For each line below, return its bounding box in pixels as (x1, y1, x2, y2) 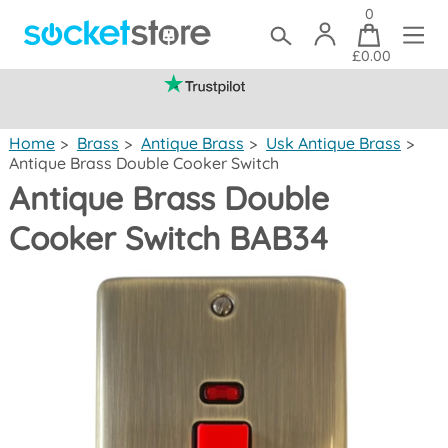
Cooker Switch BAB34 (8, 218, 328, 258)
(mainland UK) (275, 99, 375, 118)
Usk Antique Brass (265, 133, 401, 153)
